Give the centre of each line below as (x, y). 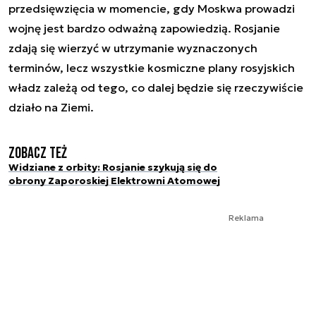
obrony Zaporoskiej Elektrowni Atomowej (114, 180)
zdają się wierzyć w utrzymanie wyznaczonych (133, 48)
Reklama (246, 218)
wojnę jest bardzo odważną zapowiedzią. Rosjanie (144, 28)
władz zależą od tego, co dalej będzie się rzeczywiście (156, 87)
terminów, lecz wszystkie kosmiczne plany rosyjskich (152, 67)
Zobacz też (38, 153)
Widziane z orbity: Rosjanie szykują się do (113, 167)
